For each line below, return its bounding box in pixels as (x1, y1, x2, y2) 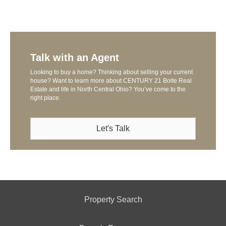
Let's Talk (96, 124, 130, 133)
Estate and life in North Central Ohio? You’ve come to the (30, 86, 186, 93)
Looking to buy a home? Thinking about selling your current (30, 69, 193, 76)
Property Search (84, 195, 142, 204)
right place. (30, 94, 61, 102)
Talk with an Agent (30, 52, 119, 64)
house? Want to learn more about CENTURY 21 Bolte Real (30, 77, 192, 85)
